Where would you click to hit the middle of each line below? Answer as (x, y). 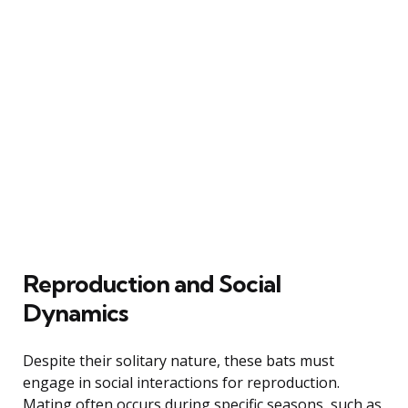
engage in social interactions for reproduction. (181, 382)
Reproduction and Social (152, 283)
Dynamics (75, 312)
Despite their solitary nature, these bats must (178, 360)
